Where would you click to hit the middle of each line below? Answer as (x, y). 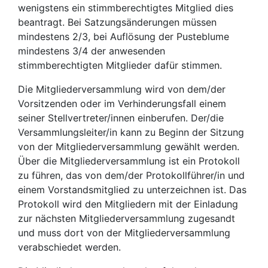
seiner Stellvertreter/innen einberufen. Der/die (121, 118)
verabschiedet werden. (69, 247)
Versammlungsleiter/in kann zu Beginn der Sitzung (131, 132)
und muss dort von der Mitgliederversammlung (124, 233)
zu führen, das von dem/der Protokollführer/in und (131, 175)
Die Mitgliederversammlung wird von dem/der (122, 89)
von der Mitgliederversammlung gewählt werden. (129, 147)
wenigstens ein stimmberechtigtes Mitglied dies (126, 8)
